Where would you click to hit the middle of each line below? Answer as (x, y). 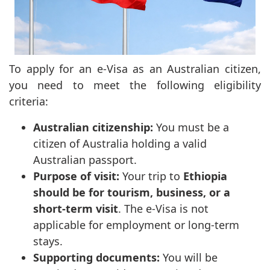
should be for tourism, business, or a (132, 192)
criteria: (29, 101)
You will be (189, 257)
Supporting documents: (96, 257)
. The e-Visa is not (163, 208)
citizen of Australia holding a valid (120, 143)
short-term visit (76, 208)
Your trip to (150, 176)
